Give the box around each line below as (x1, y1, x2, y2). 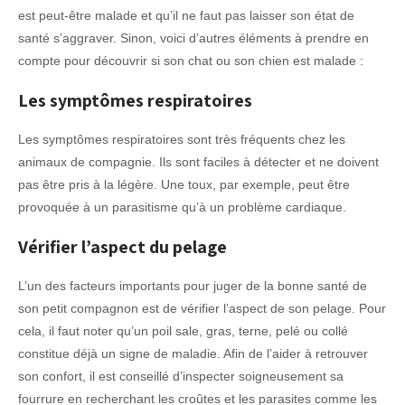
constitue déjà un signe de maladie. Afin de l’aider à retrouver (18, 346, 368, 361)
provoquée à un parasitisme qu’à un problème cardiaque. (18, 200, 346, 214)
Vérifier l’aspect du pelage (18, 235, 227, 259)
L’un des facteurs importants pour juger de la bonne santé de (18, 278, 367, 293)
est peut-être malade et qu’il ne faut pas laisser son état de (18, 8, 354, 23)
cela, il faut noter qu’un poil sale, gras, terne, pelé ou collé (18, 324, 348, 338)
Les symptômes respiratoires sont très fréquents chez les (18, 132, 345, 146)
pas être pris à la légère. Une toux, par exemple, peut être (18, 177, 350, 192)
